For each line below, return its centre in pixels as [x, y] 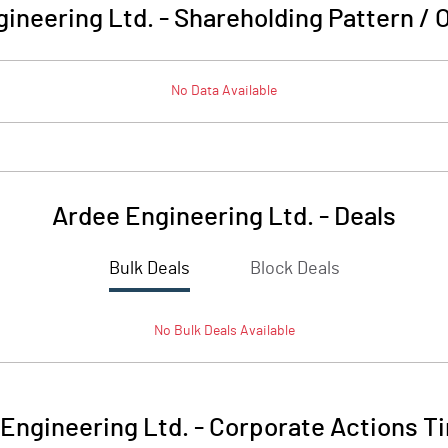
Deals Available [247, 331]
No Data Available [224, 91]
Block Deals [294, 269]
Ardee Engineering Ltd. [183, 217]
